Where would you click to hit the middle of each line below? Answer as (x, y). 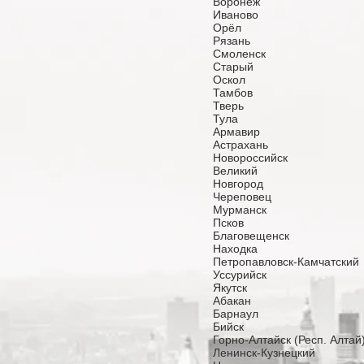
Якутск (230, 288)
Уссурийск (240, 275)
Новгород (238, 184)
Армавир (236, 132)
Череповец (244, 197)
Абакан (232, 301)
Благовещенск (251, 236)
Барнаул (236, 314)
